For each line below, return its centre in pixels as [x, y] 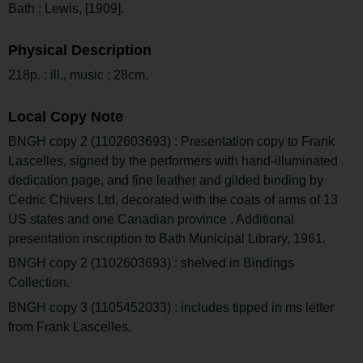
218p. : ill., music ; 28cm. [78, 75]
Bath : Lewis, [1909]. [66, 9]
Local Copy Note [66, 116]
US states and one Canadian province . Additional [151, 219]
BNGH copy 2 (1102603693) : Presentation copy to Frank [171, 141]
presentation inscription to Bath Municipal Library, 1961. [167, 238]
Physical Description [80, 51]
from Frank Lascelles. [70, 327]
